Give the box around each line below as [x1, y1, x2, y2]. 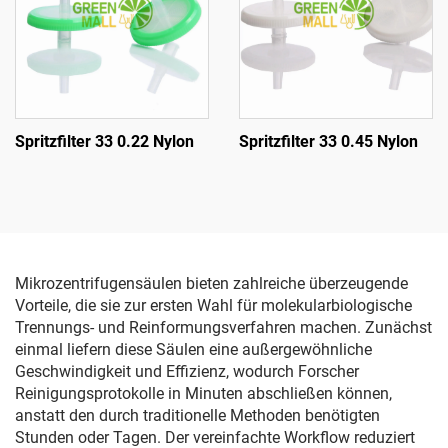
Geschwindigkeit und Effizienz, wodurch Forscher [15, 362, 359, 381]
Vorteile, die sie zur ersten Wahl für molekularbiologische [15, 296, 412, 315]
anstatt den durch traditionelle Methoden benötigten [15, 406, 380, 425]
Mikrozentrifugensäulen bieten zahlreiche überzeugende [15, 274, 408, 293]
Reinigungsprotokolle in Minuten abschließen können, [15, 384, 392, 403]
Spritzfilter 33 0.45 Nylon [239, 132, 418, 151]
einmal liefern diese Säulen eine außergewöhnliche [15, 340, 372, 359]
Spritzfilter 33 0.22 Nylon [15, 132, 194, 151]
